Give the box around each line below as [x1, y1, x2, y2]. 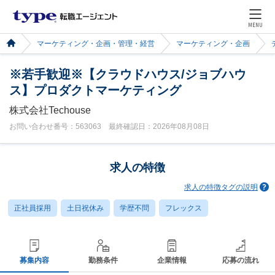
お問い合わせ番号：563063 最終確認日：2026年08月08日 [9, 122, 209, 131]
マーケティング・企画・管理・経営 [37, 40, 155, 47]
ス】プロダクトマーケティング [9, 83, 181, 97]
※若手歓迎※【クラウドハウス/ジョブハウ [9, 68, 246, 81]
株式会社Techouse [9, 105, 91, 115]
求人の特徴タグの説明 [184, 182, 258, 192]
